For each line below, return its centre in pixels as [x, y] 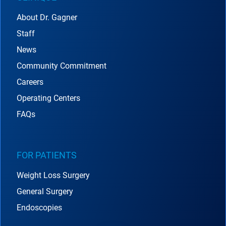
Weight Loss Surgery [53, 176]
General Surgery [45, 192]
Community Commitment [62, 66]
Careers [30, 82]
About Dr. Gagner [47, 18]
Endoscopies [39, 208]
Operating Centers [48, 98]
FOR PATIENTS [47, 155]
